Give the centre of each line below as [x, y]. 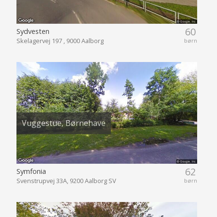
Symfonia [31, 171]
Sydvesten [33, 31]
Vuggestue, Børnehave [63, 123]
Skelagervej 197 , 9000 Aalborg [60, 40]
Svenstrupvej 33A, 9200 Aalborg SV [66, 181]
